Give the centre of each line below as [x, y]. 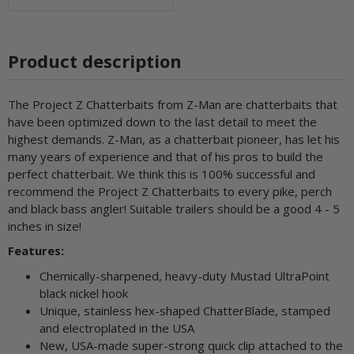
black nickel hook [84, 293]
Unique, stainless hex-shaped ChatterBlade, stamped [185, 310]
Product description [95, 61]
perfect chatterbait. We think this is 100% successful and [162, 174]
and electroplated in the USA [117, 328]
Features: [36, 251]
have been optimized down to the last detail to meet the [162, 122]
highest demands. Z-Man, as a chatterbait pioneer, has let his [174, 139]
